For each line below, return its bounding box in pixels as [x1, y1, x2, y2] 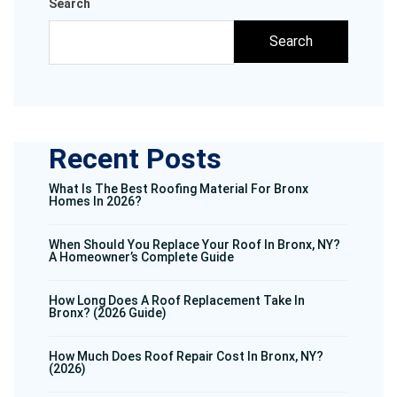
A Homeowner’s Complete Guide [49, 250, 234, 265]
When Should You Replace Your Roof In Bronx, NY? [49, 237, 340, 253]
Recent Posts [49, 142, 222, 176]
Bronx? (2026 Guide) [49, 306, 167, 321]
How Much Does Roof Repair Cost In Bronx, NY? [49, 349, 323, 364]
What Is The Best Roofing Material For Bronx [49, 182, 308, 197]
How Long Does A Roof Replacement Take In [49, 293, 305, 308]
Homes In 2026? [49, 194, 142, 209]
